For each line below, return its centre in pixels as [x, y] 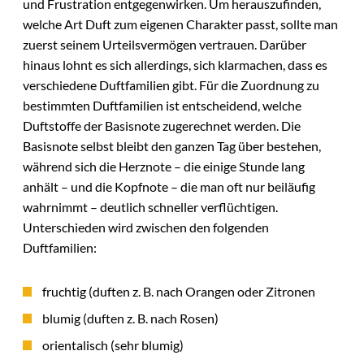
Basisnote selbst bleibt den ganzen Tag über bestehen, [172, 146]
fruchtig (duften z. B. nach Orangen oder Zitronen [179, 292]
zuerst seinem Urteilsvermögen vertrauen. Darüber [165, 45]
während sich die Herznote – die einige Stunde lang [164, 167]
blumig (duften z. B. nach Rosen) [130, 318]
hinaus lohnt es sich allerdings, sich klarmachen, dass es [175, 65]
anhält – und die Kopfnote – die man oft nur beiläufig [169, 187]
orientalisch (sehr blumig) [113, 345]
